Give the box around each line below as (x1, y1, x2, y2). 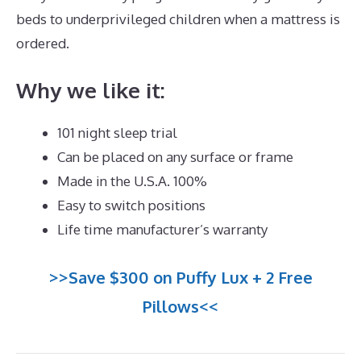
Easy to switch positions (57, 197, 205, 214)
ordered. (16, 34, 73, 52)
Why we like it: (16, 77, 165, 104)
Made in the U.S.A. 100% (57, 172, 207, 190)
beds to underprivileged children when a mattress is (16, 10, 340, 27)
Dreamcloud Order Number (73, 34, 247, 52)
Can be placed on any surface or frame (57, 148, 293, 166)
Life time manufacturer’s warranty (57, 221, 268, 239)
